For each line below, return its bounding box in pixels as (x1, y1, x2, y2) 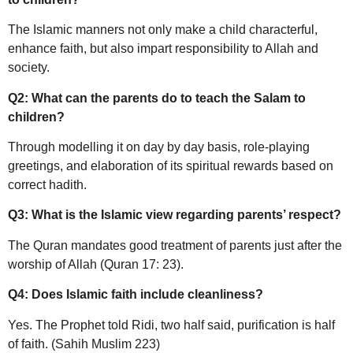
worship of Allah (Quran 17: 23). (8, 257, 184, 271)
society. (8, 61, 50, 75)
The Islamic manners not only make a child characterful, (8, 23, 318, 37)
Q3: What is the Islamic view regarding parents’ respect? (8, 208, 341, 222)
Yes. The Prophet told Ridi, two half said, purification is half (8, 318, 335, 332)
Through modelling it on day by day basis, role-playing (8, 139, 310, 154)
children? (8, 110, 65, 124)
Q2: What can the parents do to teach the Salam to (8, 91, 306, 105)
